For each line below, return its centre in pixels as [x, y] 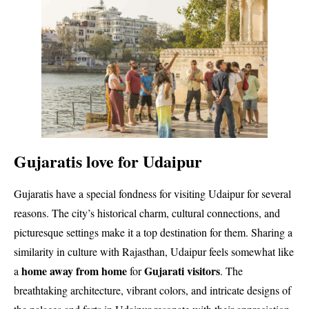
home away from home [74, 271]
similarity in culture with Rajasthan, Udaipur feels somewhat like [154, 252]
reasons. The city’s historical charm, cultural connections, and [147, 213]
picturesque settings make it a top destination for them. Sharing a [153, 232]
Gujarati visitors [181, 271]
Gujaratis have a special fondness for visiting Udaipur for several [152, 194]
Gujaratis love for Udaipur [108, 161]
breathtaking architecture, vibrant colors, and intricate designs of [152, 290]
